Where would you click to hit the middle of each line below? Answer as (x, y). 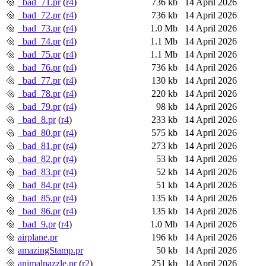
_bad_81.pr (39, 145)
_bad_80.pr (39, 132)
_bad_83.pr (39, 172)
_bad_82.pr (39, 159)
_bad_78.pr (39, 93)
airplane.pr (38, 237)
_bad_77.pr (39, 80)
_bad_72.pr (39, 15)
